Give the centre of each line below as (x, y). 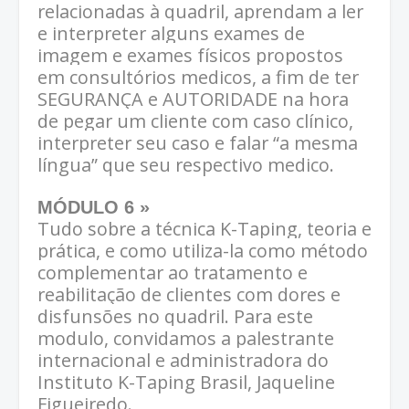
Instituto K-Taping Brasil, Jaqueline (186, 383)
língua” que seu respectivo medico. (186, 165)
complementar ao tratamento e (173, 273)
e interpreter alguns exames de (171, 34)
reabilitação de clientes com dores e (189, 295)
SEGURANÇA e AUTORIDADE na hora (193, 100)
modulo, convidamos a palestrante (186, 339)
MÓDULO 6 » (94, 208)
